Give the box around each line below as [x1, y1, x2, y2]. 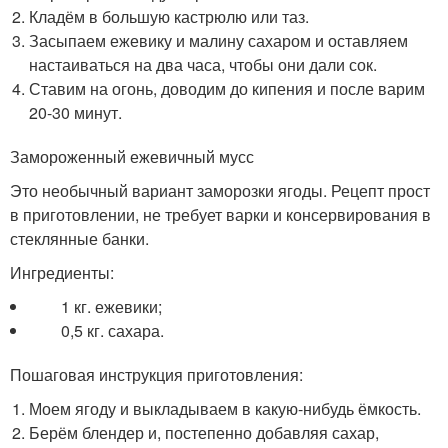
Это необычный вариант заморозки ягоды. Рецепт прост [10, 179, 430, 202]
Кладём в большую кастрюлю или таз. [29, 5, 310, 28]
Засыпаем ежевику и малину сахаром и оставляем [29, 29, 409, 52]
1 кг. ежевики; [29, 295, 163, 318]
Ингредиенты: [10, 261, 114, 284]
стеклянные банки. [10, 227, 149, 250]
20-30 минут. [29, 101, 123, 124]
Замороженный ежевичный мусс [10, 145, 254, 168]
